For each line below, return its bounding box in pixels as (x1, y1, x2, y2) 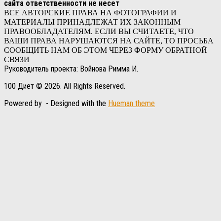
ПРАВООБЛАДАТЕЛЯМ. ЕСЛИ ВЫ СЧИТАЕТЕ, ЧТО (4, 27, 194, 36)
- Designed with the (44, 99, 108, 109)
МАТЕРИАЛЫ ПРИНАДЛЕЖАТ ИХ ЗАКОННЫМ (4, 18, 181, 27)
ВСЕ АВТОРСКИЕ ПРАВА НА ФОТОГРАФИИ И (4, 8, 177, 17)
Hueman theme (108, 99, 155, 109)
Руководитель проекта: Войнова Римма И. (4, 64, 138, 74)
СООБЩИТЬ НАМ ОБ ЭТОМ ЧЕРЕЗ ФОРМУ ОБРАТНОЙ (4, 46, 207, 55)
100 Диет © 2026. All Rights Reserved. (4, 81, 125, 91)
